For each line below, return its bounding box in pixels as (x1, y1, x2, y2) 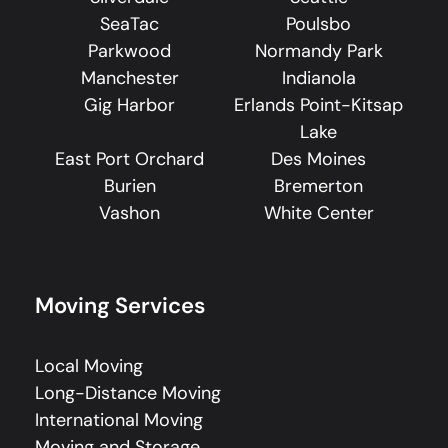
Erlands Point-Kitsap (234, 92, 403, 117)
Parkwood (88, 38, 171, 63)
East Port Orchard (55, 146, 204, 171)
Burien (103, 173, 156, 198)
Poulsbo (286, 11, 351, 36)
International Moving (35, 407, 203, 432)
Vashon (99, 200, 160, 225)
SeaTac (100, 11, 159, 36)
